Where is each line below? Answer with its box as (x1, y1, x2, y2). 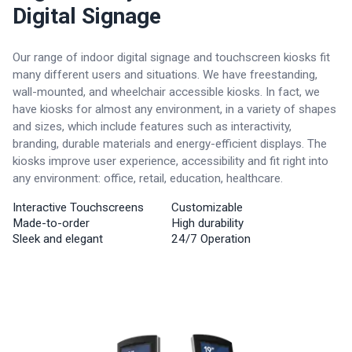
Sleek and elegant (13, 231, 103, 246)
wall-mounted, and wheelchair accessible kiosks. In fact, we (13, 84, 320, 99)
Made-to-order (13, 215, 90, 230)
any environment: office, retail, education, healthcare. (13, 170, 283, 185)
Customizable (171, 200, 243, 214)
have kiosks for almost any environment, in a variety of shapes (13, 101, 336, 116)
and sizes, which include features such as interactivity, (13, 119, 291, 134)
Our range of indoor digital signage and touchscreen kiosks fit (13, 49, 330, 64)
